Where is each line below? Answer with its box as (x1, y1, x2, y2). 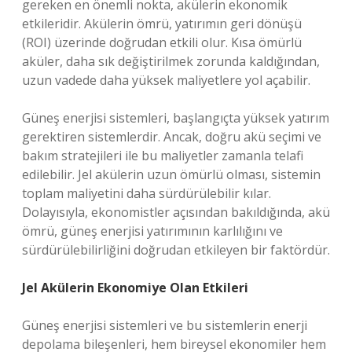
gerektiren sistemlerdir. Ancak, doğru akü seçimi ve (22, 128, 321, 145)
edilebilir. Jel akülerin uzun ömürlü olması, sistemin (22, 166, 321, 183)
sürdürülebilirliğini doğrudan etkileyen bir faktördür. (22, 241, 330, 258)
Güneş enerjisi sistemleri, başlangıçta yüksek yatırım (22, 109, 329, 126)
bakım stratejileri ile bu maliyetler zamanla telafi (22, 147, 303, 164)
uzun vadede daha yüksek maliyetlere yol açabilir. (22, 71, 310, 89)
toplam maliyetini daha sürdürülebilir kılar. (22, 185, 271, 202)
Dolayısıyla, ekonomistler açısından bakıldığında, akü (22, 203, 330, 221)
